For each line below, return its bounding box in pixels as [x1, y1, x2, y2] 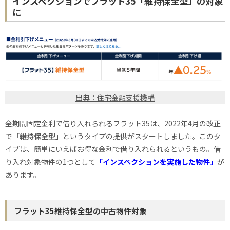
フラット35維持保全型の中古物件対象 [14, 205, 147, 216]
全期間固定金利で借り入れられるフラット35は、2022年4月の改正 [5, 118, 221, 129]
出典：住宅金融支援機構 [75, 92, 155, 103]
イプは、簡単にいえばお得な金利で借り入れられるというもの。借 [5, 144, 221, 155]
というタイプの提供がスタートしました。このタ [63, 131, 221, 142]
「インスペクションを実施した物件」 [95, 157, 217, 167]
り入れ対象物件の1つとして [5, 157, 95, 167]
